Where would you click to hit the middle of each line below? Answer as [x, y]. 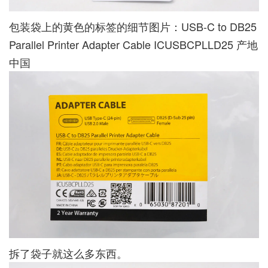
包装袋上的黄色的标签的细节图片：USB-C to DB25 [133, 27]
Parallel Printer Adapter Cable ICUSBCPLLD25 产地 [133, 45]
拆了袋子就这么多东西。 [68, 253]
